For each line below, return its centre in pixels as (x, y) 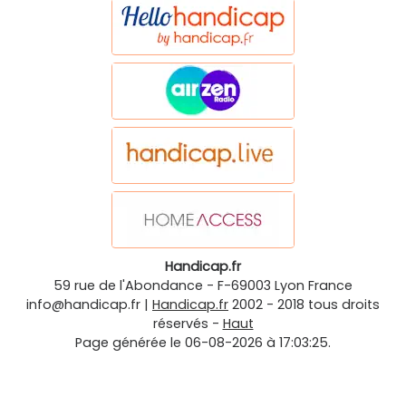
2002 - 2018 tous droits (306, 305)
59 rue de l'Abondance (128, 286)
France (330, 286)
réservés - (188, 324)
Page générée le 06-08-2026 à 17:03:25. (203, 343)
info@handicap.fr (83, 305)
